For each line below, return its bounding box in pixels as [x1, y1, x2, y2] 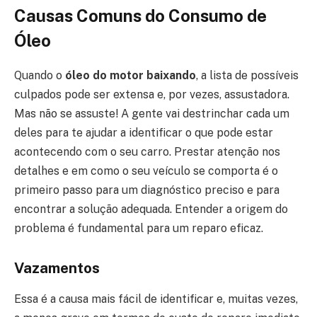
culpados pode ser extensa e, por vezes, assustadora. [14, 87, 289, 101]
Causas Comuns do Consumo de [14, 5, 267, 25]
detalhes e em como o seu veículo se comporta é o [14, 163, 278, 178]
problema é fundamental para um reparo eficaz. [14, 221, 263, 235]
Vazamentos [14, 259, 100, 277]
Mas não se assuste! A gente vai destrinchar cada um [14, 106, 289, 120]
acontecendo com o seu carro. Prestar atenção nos [14, 144, 280, 158]
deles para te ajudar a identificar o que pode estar [14, 125, 273, 139]
